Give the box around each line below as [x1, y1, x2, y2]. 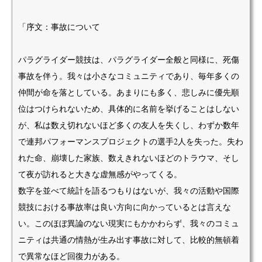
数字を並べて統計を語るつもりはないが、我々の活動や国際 [18, 185, 239, 196]
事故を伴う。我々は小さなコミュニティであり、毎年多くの [18, 70, 239, 81]
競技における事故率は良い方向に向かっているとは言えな [18, 201, 231, 212]
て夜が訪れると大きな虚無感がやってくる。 [18, 168, 182, 180]
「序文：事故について [18, 21, 100, 32]
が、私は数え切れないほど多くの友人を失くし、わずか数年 [18, 119, 239, 130]
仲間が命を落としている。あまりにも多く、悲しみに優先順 [18, 87, 239, 98]
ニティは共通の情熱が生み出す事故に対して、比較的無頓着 [18, 234, 239, 245]
